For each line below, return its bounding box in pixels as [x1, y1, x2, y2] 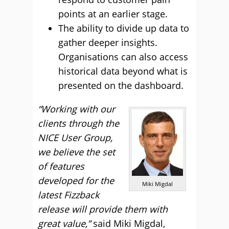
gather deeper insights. [58, 36, 157, 49]
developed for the [38, 174, 114, 187]
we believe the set [38, 146, 115, 158]
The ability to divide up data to [58, 22, 189, 35]
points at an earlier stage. [58, 8, 168, 20]
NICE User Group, [38, 131, 112, 144]
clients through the [38, 117, 119, 130]
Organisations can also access [58, 51, 188, 63]
